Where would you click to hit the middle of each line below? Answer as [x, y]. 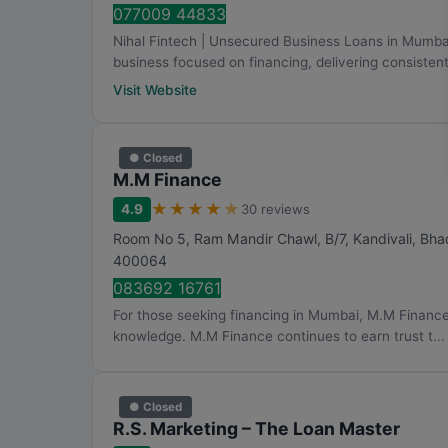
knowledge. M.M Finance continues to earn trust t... [279, 336]
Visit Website [155, 90]
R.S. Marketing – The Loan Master [256, 428]
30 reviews [275, 209]
